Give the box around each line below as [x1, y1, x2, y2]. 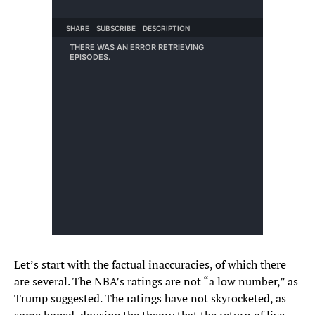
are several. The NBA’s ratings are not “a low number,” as [14, 274, 298, 290]
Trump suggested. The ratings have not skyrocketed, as [14, 290, 286, 307]
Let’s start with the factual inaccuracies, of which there [14, 257, 286, 273]
